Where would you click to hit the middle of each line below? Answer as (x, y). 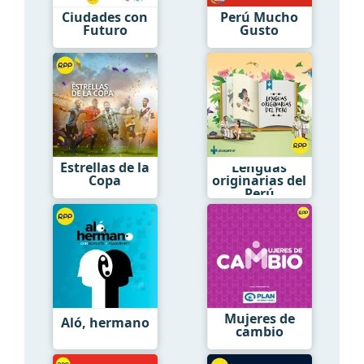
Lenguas (259, 168)
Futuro (105, 30)
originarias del (259, 181)
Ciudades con (105, 17)
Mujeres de (259, 318)
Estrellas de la (105, 168)
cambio (259, 331)
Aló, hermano (105, 323)
